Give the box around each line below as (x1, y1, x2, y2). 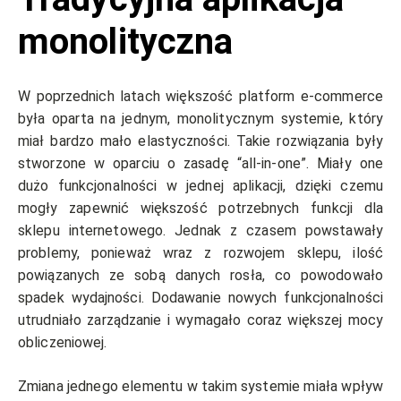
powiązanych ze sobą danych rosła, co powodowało (18, 266, 383, 284)
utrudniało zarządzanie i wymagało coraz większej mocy (18, 311, 383, 328)
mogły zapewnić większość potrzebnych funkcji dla (18, 199, 383, 217)
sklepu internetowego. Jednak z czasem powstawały (18, 221, 383, 239)
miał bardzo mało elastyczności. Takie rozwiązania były (18, 132, 383, 149)
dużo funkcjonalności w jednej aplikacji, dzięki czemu (18, 176, 383, 194)
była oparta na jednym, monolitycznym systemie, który (18, 109, 383, 127)
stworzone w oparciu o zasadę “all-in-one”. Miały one (18, 154, 383, 172)
